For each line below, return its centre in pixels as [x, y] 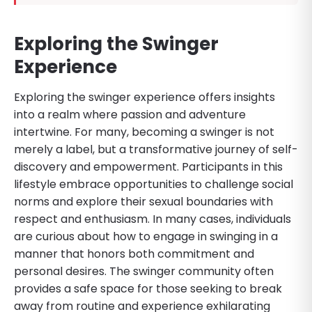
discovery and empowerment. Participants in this [148, 166]
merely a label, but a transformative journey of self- [156, 149]
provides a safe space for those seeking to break [148, 288]
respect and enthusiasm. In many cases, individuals [153, 219]
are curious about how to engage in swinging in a [146, 236]
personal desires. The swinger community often [144, 271]
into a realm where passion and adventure [130, 114]
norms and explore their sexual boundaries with [143, 201]
